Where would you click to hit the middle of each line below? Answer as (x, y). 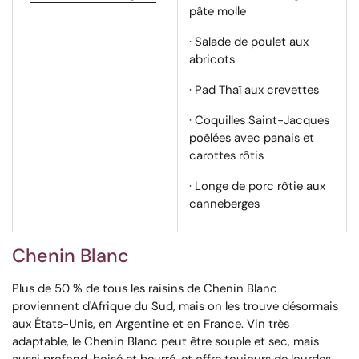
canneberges (224, 204)
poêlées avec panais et (252, 138)
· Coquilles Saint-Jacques (259, 121)
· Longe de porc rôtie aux (257, 186)
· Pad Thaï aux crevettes (254, 90)
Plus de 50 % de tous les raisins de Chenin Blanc (145, 289)
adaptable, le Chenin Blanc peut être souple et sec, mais (165, 342)
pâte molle (218, 12)
